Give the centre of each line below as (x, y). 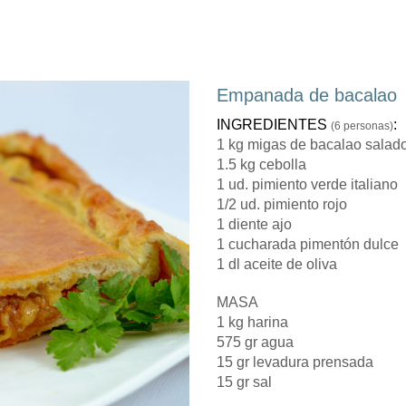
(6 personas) (362, 126)
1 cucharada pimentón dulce (308, 245)
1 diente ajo (254, 225)
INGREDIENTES (274, 125)
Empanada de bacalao (307, 96)
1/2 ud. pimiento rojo (282, 205)
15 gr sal (244, 382)
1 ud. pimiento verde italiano (307, 185)
